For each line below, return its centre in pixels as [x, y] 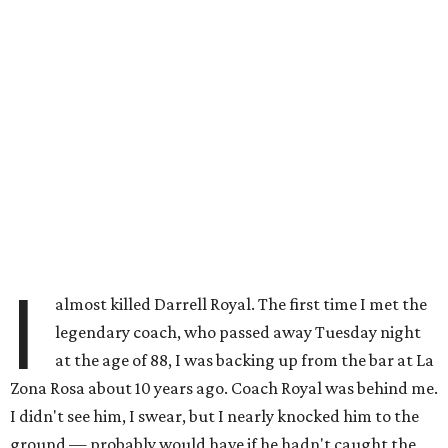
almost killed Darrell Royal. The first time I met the [241, 304]
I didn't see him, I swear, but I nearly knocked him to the [214, 416]
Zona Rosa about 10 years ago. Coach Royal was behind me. [224, 388]
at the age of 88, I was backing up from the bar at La [245, 360]
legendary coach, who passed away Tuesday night [238, 332]
